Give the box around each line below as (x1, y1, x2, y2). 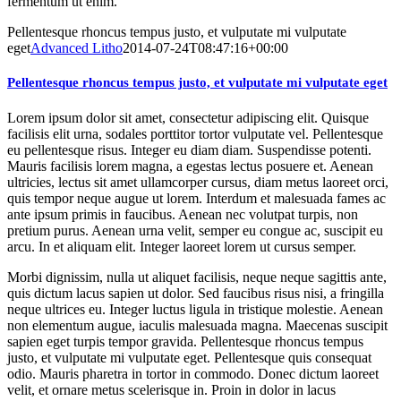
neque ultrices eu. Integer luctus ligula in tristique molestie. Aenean (7, 301, 383, 317)
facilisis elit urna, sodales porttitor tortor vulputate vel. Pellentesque (7, 125, 383, 141)
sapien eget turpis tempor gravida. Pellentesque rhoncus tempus (7, 333, 363, 349)
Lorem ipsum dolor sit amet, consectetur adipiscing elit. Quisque (7, 109, 369, 125)
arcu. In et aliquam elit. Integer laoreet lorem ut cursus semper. (7, 238, 356, 254)
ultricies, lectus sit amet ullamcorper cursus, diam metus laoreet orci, (7, 174, 388, 190)
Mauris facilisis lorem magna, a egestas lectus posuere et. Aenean (7, 158, 373, 174)
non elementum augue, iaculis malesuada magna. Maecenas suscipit (7, 317, 388, 333)
